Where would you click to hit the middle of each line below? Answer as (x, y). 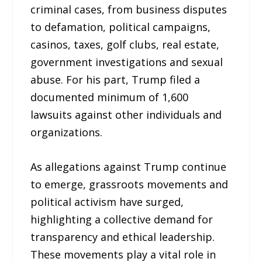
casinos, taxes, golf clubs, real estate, (125, 45)
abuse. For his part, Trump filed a (116, 80)
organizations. (67, 132)
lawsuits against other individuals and (126, 115)
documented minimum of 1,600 (110, 97)
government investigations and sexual (127, 62)
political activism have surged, (107, 202)
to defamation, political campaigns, (121, 27)
